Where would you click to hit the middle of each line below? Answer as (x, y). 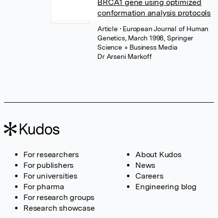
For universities (50, 176)
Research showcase (59, 208)
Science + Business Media (137, 47)
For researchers (51, 154)
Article (109, 29)
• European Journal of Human (164, 29)
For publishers (49, 165)
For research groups (59, 197)
